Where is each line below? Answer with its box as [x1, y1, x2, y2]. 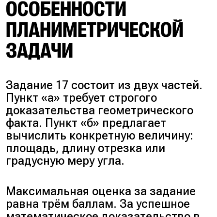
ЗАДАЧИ [6, 38, 74, 63]
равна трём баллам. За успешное [6, 197, 190, 211]
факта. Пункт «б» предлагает [6, 116, 167, 130]
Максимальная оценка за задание [6, 184, 196, 198]
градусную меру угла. [6, 154, 125, 168]
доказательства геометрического [6, 104, 194, 118]
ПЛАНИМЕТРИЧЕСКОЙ [6, 17, 184, 42]
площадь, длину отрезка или [6, 141, 166, 155]
